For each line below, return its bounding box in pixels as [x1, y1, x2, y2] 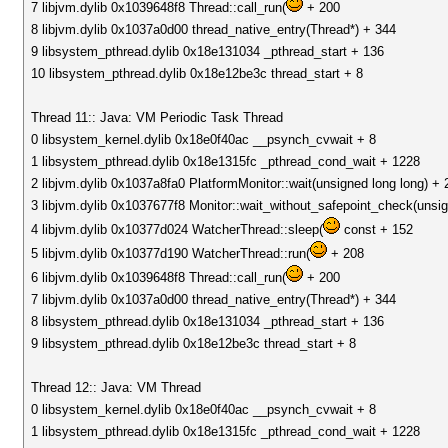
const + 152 [340, 222, 414, 237]
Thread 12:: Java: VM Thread [31, 380, 202, 395]
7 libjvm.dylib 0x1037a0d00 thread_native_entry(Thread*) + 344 [31, 292, 397, 307]
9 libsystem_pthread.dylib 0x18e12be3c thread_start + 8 [31, 336, 357, 351]
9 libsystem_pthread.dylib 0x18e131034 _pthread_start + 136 [31, 44, 385, 59]
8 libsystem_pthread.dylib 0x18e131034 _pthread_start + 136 [31, 314, 385, 329]
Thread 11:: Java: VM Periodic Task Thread [31, 110, 284, 125]
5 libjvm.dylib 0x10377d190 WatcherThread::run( [31, 246, 311, 261]
